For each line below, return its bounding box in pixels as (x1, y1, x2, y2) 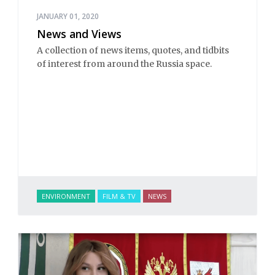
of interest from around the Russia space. (37, 58, 212, 69)
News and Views (37, 26, 122, 42)
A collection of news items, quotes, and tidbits (37, 44, 229, 56)
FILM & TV (103, 191, 136, 201)
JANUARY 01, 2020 (37, 11, 99, 22)
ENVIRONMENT (42, 191, 90, 201)
